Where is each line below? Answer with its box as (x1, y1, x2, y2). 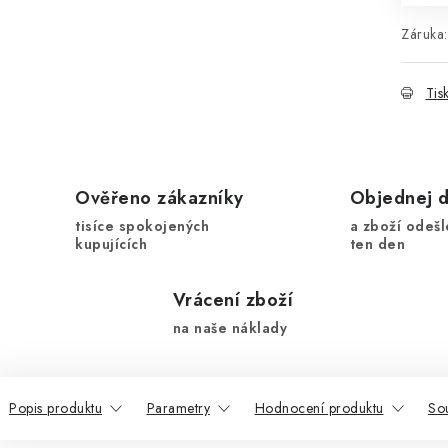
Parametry (146, 398, 210, 418)
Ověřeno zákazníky (75, 185, 244, 211)
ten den (349, 234, 406, 254)
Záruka (401, 24, 445, 44)
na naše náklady (172, 318, 288, 338)
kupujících (75, 234, 147, 254)
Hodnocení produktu (254, 398, 384, 418)
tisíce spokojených (75, 216, 209, 236)
